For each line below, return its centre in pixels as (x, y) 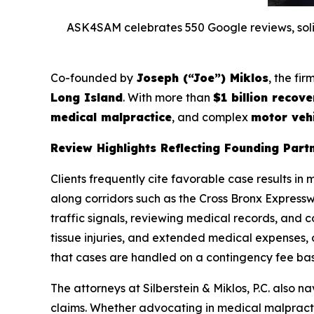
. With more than (168, 97)
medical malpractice (111, 117)
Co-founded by (93, 77)
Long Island (87, 97)
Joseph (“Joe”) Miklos (202, 77)
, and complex (211, 117)
